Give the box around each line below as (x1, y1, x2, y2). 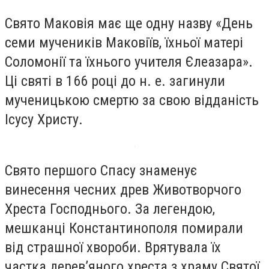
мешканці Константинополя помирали (5, 220, 243, 237)
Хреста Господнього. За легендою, (5, 201, 215, 218)
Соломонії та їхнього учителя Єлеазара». (5, 53, 253, 70)
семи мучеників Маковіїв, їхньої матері (5, 34, 243, 51)
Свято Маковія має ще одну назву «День (5, 14, 253, 32)
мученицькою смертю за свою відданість (5, 91, 259, 109)
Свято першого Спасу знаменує (5, 162, 197, 180)
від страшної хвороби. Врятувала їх (5, 239, 221, 256)
